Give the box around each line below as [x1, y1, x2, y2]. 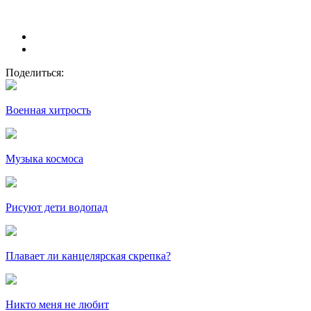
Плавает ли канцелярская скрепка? [6, 249, 171, 262]
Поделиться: [6, 66, 64, 78]
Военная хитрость [6, 103, 91, 116]
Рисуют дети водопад [6, 201, 108, 213]
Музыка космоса [6, 152, 83, 165]
